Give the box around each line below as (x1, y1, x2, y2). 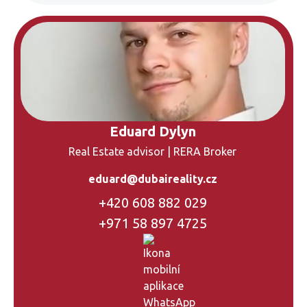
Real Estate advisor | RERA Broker (69, 145, 237, 158)
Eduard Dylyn (109, 123, 196, 139)
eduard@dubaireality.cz (88, 173, 217, 185)
